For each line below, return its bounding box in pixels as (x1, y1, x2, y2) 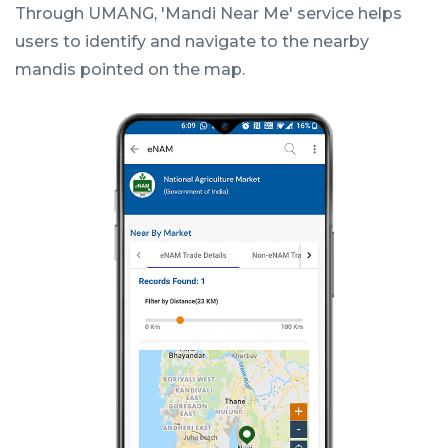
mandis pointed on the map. (15, 59, 245, 79)
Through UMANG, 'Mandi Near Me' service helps (15, 3, 402, 23)
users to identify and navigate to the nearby (15, 31, 369, 51)
